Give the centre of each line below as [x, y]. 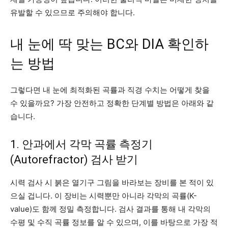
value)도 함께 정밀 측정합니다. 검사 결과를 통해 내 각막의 [110, 209]
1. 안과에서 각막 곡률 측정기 [81, 144]
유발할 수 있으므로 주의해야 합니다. [73, 12]
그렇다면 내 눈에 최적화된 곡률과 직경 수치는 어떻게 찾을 [110, 90]
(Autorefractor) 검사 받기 [74, 159]
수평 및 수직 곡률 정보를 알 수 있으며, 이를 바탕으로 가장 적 [114, 222]
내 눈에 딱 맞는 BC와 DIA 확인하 [109, 44]
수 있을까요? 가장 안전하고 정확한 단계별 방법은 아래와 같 [112, 103]
